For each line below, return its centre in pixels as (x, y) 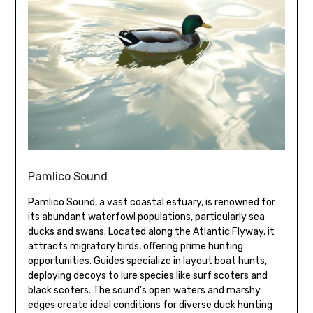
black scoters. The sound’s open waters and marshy (144, 291)
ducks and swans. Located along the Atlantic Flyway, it (151, 232)
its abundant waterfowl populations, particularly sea (146, 217)
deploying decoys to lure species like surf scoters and (147, 276)
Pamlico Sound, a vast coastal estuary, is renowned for (151, 203)
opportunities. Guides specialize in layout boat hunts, (147, 261)
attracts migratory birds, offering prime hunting (135, 247)
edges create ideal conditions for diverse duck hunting (150, 305)
